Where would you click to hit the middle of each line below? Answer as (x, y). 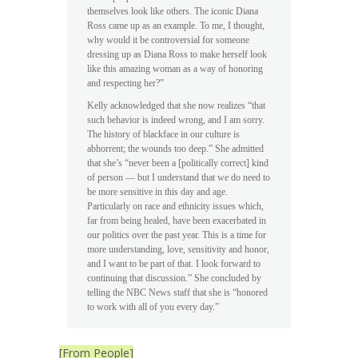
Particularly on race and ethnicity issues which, (175, 207)
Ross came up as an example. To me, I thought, (176, 26)
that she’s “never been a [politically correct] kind (178, 163)
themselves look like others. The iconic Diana (173, 12)
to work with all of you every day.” (153, 307)
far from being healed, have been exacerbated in (177, 221)
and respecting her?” (125, 84)
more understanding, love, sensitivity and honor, (178, 250)
